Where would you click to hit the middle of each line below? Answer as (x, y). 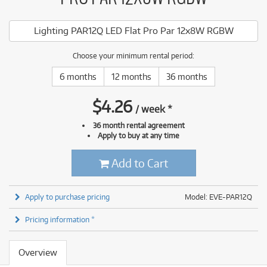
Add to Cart (139, 163)
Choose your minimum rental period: (133, 55)
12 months (131, 77)
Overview (38, 252)
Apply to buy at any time (139, 135)
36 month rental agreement (139, 125)
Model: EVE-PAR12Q (218, 197)
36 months (187, 77)
